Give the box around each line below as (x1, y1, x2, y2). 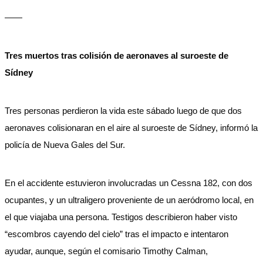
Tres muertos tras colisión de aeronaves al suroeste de (5, 50, 228, 60)
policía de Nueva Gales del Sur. (5, 140, 125, 150)
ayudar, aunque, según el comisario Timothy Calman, (5, 246, 208, 256)
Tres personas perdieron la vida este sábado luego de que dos (5, 106, 242, 116)
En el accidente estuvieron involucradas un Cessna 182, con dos (5, 178, 252, 188)
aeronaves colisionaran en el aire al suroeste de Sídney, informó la (5, 123, 258, 133)
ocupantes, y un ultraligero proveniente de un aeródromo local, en (5, 195, 254, 205)
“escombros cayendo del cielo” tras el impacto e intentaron (5, 229, 228, 239)
